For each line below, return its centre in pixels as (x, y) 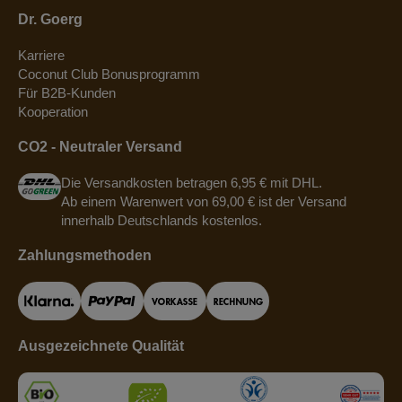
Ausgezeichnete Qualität (101, 346)
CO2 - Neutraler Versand (100, 147)
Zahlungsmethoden (85, 256)
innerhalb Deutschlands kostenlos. (162, 221)
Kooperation (53, 112)
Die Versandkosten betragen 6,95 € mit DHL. (192, 183)
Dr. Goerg (50, 20)
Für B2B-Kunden (67, 93)
